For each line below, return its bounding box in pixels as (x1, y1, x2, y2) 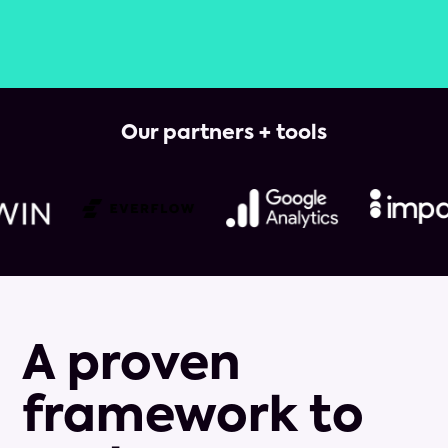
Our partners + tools (121, 124, 327, 145)
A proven (22, 342, 241, 391)
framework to (22, 394, 365, 443)
